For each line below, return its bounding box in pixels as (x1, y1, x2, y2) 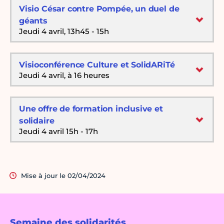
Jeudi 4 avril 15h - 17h (19, 126, 98, 136)
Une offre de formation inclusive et (19, 104, 163, 114)
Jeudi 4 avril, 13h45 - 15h (19, 26, 109, 36)
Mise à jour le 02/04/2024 (21, 171, 105, 180)
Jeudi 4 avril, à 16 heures (19, 70, 109, 80)
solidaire (19, 116, 54, 126)
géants (19, 16, 47, 26)
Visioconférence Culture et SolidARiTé (19, 60, 175, 70)
